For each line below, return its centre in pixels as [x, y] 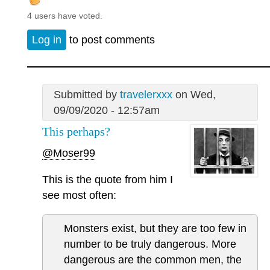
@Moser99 [69, 153]
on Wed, [194, 94]
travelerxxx [146, 94]
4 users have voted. [65, 15]
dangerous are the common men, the [153, 260]
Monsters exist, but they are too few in [155, 229]
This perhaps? [76, 131]
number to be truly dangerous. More [150, 244]
